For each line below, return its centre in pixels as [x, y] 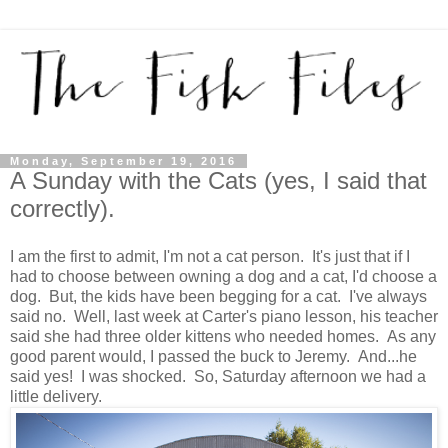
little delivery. [56, 397]
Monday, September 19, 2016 [123, 161]
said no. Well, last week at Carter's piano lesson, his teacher [224, 317]
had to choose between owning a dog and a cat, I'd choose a [223, 277]
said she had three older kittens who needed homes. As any [223, 337]
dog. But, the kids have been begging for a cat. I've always [218, 297]
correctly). [62, 209]
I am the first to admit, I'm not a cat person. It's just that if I [210, 257]
